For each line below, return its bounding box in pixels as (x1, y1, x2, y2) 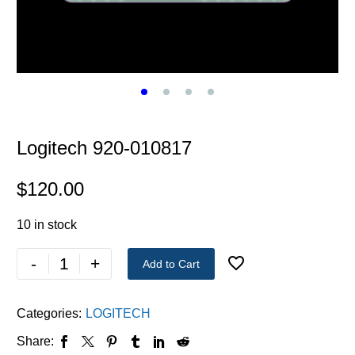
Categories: (17, 307, 82, 321)
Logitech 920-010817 (17, 136, 192, 158)
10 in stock (17, 217, 77, 231)
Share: (17, 334, 54, 349)
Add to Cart (143, 258, 200, 271)
